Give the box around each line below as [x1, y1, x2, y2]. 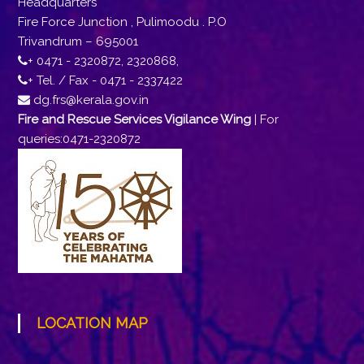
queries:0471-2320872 [17, 132, 141, 146]
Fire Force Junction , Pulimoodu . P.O [17, 15, 227, 29]
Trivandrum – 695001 [17, 34, 138, 49]
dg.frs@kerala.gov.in [29, 93, 149, 107]
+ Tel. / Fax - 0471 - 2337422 [27, 73, 183, 88]
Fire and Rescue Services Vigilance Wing [17, 112, 251, 127]
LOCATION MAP [44, 314, 148, 331]
